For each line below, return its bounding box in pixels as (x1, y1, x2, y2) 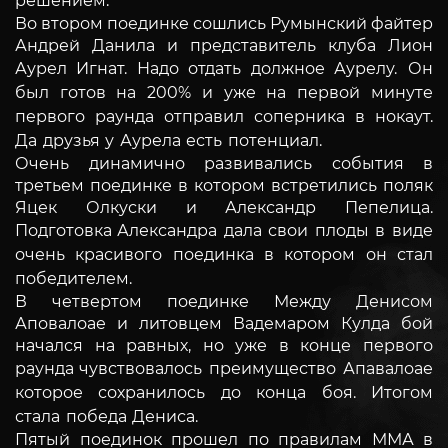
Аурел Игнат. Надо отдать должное (15, 58, 334, 78)
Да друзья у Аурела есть (15, 130, 228, 150)
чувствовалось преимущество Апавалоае (79, 358, 433, 378)
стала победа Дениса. (15, 406, 199, 426)
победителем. (15, 268, 132, 288)
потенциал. (228, 130, 322, 150)
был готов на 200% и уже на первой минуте (15, 82, 433, 102)
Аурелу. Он (334, 58, 433, 78)
